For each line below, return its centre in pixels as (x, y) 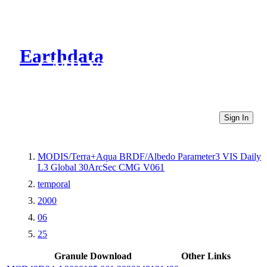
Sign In (236, 117)
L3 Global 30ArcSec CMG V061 (101, 167)
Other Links (206, 256)
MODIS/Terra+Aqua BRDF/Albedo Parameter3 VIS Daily (149, 156)
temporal (54, 184)
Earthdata (62, 56)
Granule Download (93, 256)
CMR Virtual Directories (139, 66)
